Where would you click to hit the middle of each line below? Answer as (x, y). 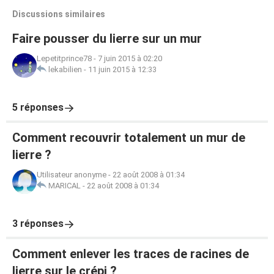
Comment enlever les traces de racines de (131, 254)
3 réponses (38, 224)
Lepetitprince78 (64, 58)
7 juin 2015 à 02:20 (130, 58)
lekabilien (65, 69)
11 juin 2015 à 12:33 (122, 69)
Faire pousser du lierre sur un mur (107, 39)
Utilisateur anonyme (72, 175)
